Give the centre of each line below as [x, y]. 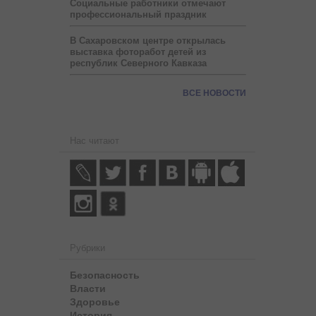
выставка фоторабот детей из [138, 51]
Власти [88, 288]
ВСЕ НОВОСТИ [214, 93]
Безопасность [105, 274]
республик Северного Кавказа [138, 63]
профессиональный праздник [138, 14]
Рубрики [87, 248]
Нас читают [95, 140]
